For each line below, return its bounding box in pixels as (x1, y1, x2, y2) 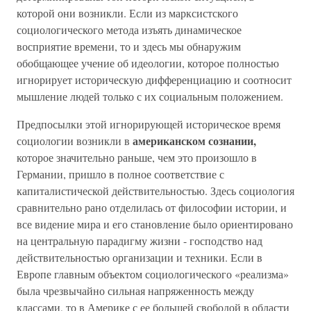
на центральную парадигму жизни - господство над (17, 233, 262, 248)
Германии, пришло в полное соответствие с (17, 167, 224, 181)
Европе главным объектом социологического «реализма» (17, 267, 289, 281)
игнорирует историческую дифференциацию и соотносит (17, 72, 292, 87)
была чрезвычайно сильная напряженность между (17, 283, 254, 298)
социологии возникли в (17, 133, 130, 148)
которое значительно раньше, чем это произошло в (17, 150, 257, 165)
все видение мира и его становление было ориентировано (17, 217, 293, 231)
